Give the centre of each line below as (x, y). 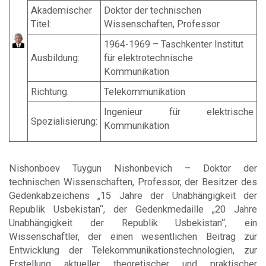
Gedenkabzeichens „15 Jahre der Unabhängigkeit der (133, 195)
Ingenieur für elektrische (179, 112)
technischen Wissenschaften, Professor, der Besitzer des (133, 182)
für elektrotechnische (148, 58)
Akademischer (61, 10)
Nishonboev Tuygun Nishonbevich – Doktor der (133, 168)
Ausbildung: (55, 58)
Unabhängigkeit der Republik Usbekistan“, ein (133, 223)
